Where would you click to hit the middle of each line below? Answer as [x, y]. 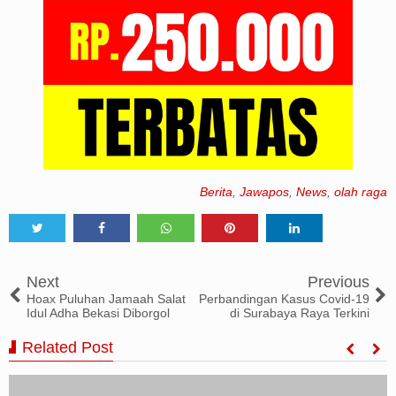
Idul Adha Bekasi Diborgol [98, 312]
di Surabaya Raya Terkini [300, 312]
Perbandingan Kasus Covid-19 [284, 298]
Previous [339, 282]
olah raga [361, 191]
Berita [216, 191]
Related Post [68, 347]
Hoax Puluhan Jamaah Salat [106, 298]
